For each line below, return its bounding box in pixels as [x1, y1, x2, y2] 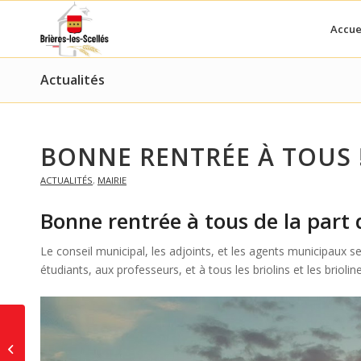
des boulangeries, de [28, 340, 132, 355]
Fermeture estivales [28, 323, 126, 338]
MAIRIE [98, 174, 127, 186]
